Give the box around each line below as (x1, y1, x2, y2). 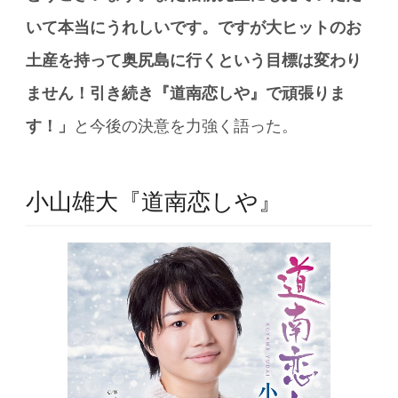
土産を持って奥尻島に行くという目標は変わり (26, 51, 362, 69)
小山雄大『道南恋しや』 (26, 188, 283, 216)
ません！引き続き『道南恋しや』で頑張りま (26, 84, 346, 102)
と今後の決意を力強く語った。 (74, 116, 298, 135)
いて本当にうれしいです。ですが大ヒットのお (26, 18, 362, 36)
